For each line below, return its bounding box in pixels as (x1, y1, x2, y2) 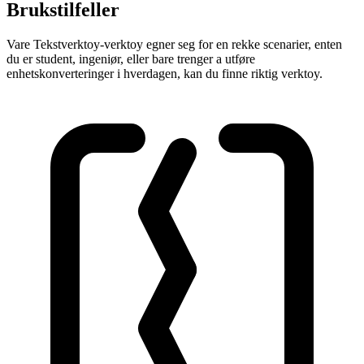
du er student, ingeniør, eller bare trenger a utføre (6, 51, 255, 66)
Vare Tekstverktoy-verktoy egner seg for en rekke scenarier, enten (6, 37, 342, 51)
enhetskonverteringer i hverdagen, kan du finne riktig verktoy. (6, 66, 323, 80)
